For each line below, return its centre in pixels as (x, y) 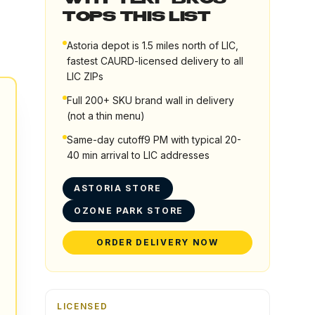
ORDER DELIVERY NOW (157, 242)
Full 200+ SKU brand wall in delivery (150, 100)
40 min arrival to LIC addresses (138, 155)
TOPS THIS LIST (137, 18)
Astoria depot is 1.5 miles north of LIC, (153, 45)
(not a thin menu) (106, 116)
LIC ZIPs (85, 76)
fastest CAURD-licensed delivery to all (155, 61)
